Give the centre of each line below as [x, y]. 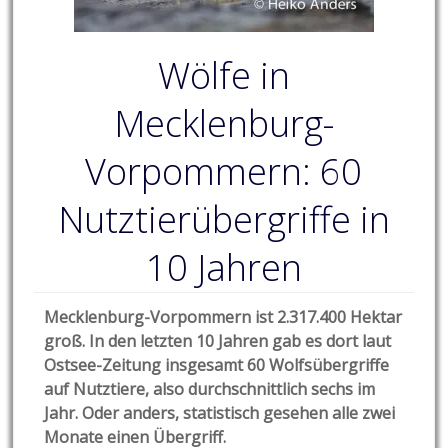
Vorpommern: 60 [224, 172]
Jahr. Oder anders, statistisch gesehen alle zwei [220, 413]
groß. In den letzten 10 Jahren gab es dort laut [218, 341]
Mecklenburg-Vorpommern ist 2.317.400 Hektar [223, 317]
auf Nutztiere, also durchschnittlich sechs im [210, 389]
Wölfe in [223, 76]
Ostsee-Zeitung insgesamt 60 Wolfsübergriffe [217, 365]
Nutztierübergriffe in [223, 220]
